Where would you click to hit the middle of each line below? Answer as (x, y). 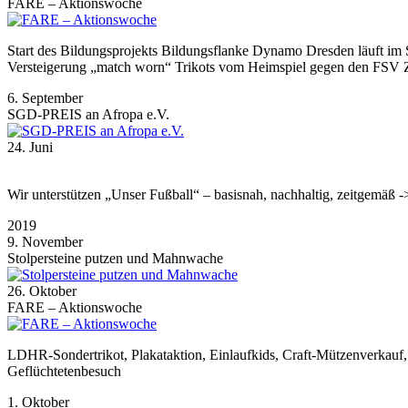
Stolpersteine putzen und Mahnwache (115, 258)
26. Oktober (42, 291)
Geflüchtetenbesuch (64, 371)
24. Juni (30, 147)
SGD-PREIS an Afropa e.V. (88, 114)
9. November (45, 241)
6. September (45, 97)
